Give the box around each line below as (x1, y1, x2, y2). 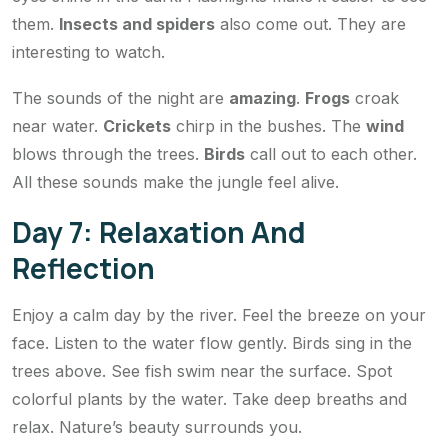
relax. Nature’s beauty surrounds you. (12, 416, 302, 437)
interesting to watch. (12, 41, 165, 62)
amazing (229, 87, 296, 108)
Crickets (103, 115, 171, 136)
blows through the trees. (12, 143, 204, 164)
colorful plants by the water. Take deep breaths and (12, 388, 407, 409)
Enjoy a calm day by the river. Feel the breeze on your (12, 304, 426, 325)
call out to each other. (245, 143, 417, 164)
